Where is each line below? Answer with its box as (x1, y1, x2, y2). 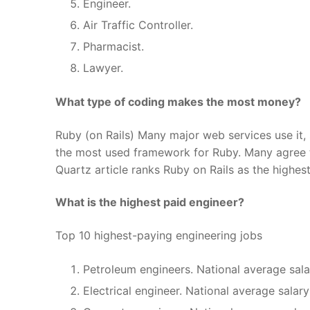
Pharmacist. (83, 39, 144, 54)
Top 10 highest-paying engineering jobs (55, 228, 262, 243)
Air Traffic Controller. (83, 18, 193, 33)
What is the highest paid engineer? (55, 195, 244, 210)
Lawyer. (83, 61, 123, 75)
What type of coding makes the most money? (55, 95, 301, 109)
